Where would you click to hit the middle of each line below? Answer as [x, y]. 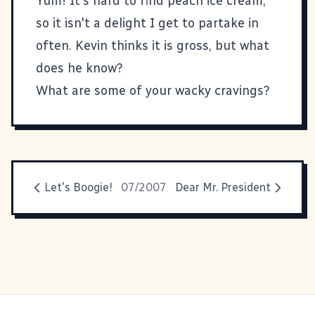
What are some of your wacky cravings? [153, 90]
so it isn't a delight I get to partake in [147, 23]
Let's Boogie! [78, 187]
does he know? [79, 68]
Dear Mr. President [223, 187]
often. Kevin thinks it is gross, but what [153, 45]
